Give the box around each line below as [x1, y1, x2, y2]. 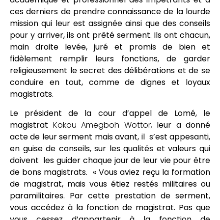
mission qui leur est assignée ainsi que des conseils [10, 18, 210, 29]
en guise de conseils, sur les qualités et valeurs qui [10, 142, 210, 154]
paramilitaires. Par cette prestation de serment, [10, 190, 210, 201]
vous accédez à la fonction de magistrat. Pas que [10, 201, 210, 213]
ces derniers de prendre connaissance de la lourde [10, 6, 210, 18]
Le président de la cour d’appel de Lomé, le [10, 107, 210, 119]
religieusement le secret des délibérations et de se [10, 65, 210, 77]
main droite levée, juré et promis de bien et [10, 41, 210, 53]
